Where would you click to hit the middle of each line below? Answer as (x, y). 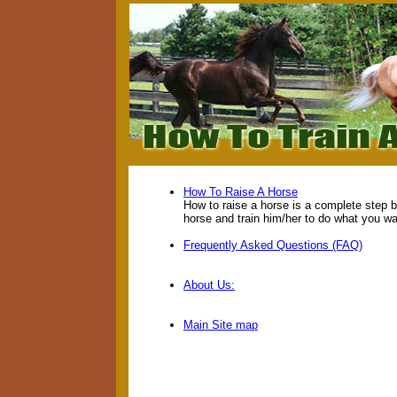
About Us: (209, 285)
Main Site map (221, 325)
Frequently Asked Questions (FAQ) (273, 245)
